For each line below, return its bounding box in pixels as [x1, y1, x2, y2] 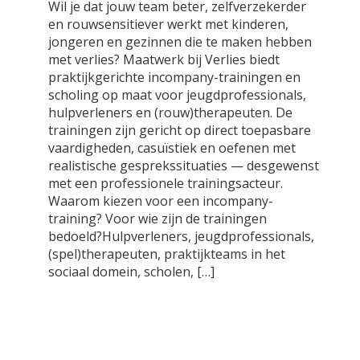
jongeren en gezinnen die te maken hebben [48, 33, 312, 51]
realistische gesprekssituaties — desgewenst [48, 157, 319, 174]
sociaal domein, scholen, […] [48, 263, 215, 280]
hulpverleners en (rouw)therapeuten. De [48, 104, 292, 121]
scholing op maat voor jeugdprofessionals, [48, 86, 306, 104]
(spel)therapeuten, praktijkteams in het [48, 245, 285, 263]
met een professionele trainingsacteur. [48, 174, 283, 192]
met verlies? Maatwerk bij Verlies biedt [48, 51, 280, 68]
